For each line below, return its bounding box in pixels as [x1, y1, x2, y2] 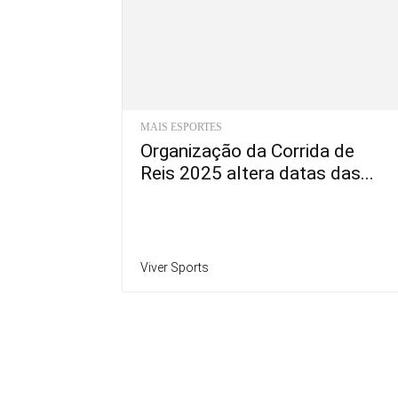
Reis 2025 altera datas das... [140, 163, 374, 184]
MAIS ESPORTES [140, 121, 222, 133]
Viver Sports [140, 260, 209, 275]
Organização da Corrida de [140, 140, 354, 162]
